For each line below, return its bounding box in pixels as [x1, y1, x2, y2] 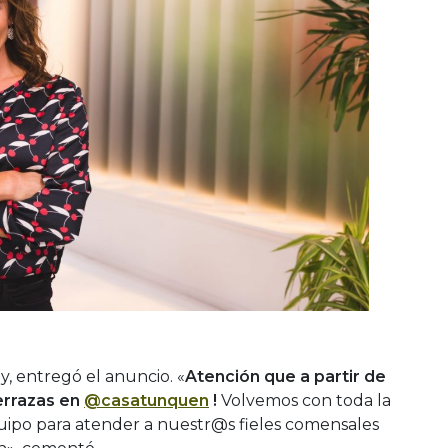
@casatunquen [84, 391, 209, 411]
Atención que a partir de [185, 367, 386, 387]
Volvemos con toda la [221, 391, 391, 411]
